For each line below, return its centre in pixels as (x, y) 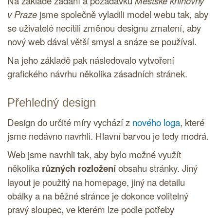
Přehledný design (52, 103)
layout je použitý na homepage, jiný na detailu (96, 182)
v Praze (22, 14)
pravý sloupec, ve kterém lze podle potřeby (91, 209)
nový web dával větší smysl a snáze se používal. (102, 42)
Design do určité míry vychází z (70, 122)
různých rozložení (79, 168)
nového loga (156, 122)
